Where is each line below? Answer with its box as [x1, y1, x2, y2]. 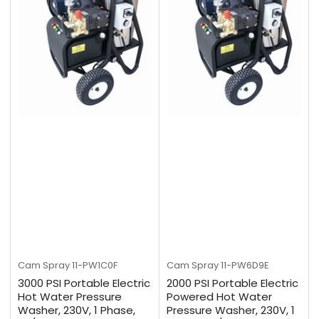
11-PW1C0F [72, 258, 117, 273]
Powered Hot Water [167, 289, 272, 305]
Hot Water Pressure [18, 289, 122, 305]
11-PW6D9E [221, 258, 269, 273]
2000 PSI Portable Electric [167, 276, 298, 291]
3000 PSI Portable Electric [18, 276, 150, 291]
